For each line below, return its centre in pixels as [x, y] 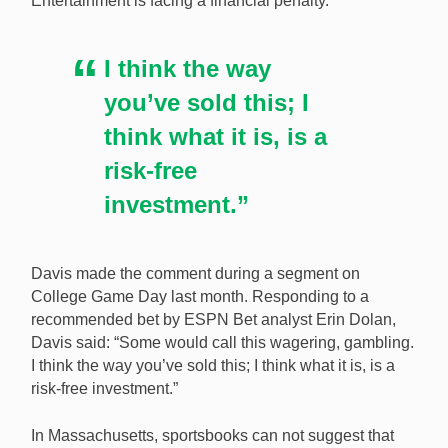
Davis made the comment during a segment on [195, 274]
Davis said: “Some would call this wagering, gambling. [222, 343]
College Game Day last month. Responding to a [200, 297]
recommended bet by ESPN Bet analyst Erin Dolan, [213, 320]
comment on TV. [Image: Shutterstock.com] [188, 20]
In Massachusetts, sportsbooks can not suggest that [212, 436]
